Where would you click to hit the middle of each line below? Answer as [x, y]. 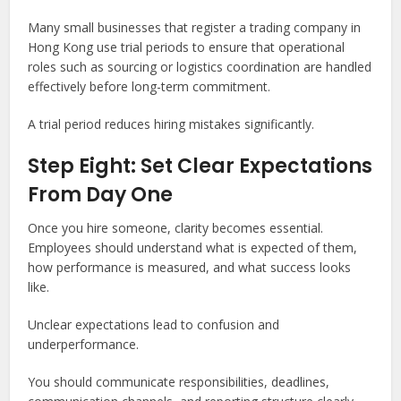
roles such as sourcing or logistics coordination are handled [200, 67]
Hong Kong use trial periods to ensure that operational [187, 47]
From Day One [101, 195]
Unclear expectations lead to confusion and [154, 324]
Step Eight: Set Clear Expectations [200, 166]
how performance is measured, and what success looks [190, 267]
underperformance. [84, 344]
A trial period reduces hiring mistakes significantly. [171, 124]
